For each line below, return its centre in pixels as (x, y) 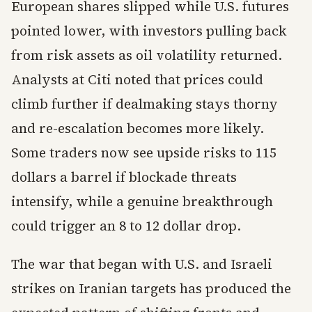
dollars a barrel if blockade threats (124, 177)
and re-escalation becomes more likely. (138, 128)
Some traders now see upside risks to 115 (144, 153)
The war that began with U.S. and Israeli (142, 264)
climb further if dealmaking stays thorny (145, 104)
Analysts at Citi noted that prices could (137, 79)
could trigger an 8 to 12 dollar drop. (126, 226)
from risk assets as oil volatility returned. (147, 55)
